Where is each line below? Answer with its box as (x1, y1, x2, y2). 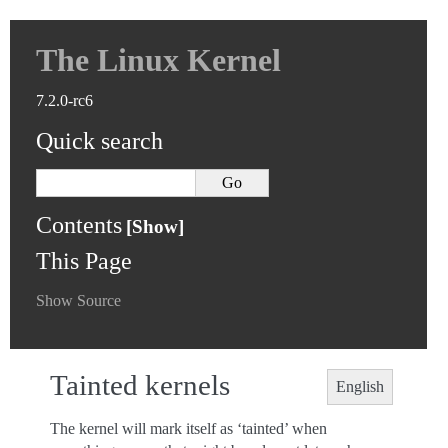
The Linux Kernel (36, 42, 282, 78)
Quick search (36, 128, 164, 154)
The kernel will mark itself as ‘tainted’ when (50, 420, 327, 437)
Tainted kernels (50, 369, 230, 401)
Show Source (36, 292, 122, 309)
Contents (36, 212, 123, 238)
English (336, 378, 384, 395)
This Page (36, 248, 133, 274)
